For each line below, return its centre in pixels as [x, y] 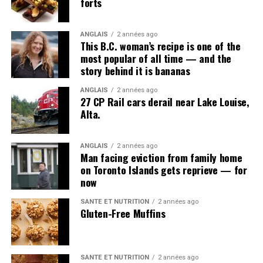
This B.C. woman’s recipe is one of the [160, 45]
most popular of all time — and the [156, 58]
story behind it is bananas [135, 70]
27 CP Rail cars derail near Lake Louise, [165, 101]
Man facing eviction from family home [161, 157]
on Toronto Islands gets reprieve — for [163, 169]
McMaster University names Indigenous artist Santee [123, 10]
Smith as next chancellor [64, 23]
